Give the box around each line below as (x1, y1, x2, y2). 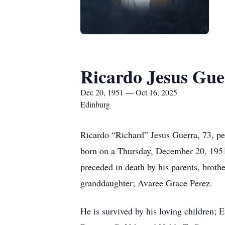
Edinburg (80, 99, 110, 109)
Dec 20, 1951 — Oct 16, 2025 (80, 87, 177, 97)
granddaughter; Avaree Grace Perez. (80, 177, 212, 189)
